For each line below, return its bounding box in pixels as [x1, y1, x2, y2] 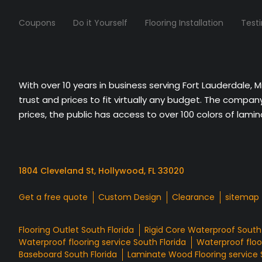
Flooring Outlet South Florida [19, 224, 134, 236]
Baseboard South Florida [19, 249, 117, 261]
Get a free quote [19, 191, 88, 204]
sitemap [225, 191, 259, 204]
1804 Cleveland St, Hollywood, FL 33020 [19, 165, 184, 177]
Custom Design [98, 191, 161, 204]
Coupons [19, 16, 56, 29]
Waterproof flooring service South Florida [19, 236, 186, 249]
